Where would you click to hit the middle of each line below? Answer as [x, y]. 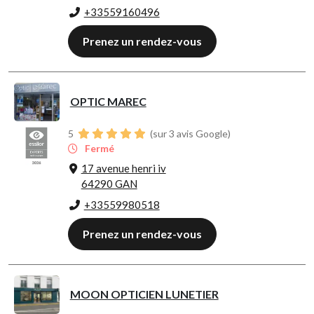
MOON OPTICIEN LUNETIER [144, 294]
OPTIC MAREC [108, 102]
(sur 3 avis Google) [189, 134]
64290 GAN [109, 184]
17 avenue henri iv [123, 169]
